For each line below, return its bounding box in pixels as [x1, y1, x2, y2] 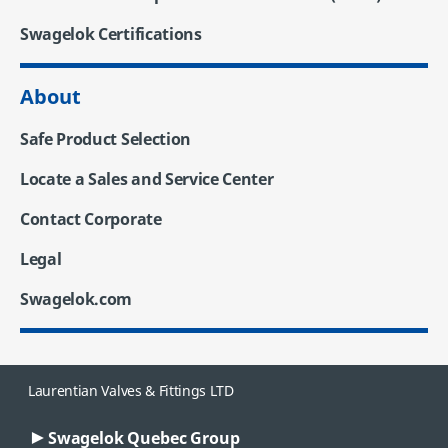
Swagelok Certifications [20, 22, 202, 47]
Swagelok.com [20, 287, 133, 312]
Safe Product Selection [20, 127, 191, 152]
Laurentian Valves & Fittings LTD [28, 380, 234, 402]
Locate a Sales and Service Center [20, 167, 274, 192]
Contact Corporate [20, 207, 162, 232]
